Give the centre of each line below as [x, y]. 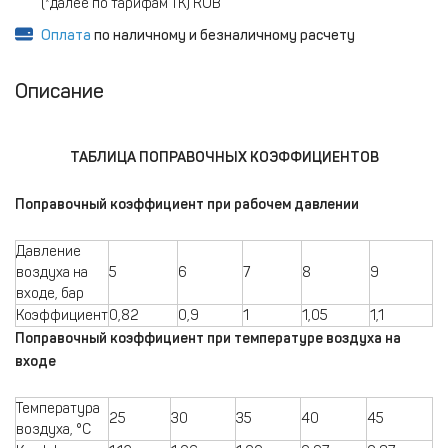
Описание [59, 91]
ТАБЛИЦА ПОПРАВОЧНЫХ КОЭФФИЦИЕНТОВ [224, 157]
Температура [58, 408]
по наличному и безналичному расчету [223, 35]
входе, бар [50, 293]
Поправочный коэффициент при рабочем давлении [187, 204]
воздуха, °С [53, 429]
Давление [48, 251]
